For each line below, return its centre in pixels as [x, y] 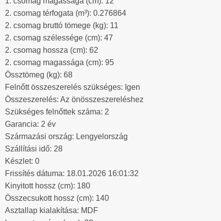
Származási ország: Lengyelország [66, 137]
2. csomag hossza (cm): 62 [52, 50]
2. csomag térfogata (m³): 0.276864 [66, 13]
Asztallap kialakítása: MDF [52, 211]
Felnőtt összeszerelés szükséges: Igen [73, 87]
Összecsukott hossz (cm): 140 [57, 198]
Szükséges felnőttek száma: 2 [57, 112]
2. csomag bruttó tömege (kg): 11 [62, 26]
